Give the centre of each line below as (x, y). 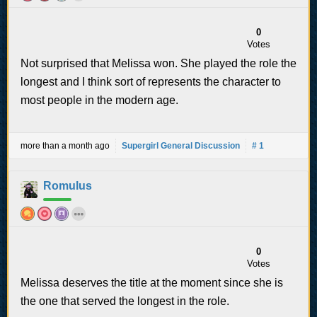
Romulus (68, 185)
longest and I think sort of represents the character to (151, 81)
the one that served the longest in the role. (125, 301)
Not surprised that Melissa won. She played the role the (158, 63)
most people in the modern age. (99, 100)
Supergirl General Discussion (181, 145)
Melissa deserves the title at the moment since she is (152, 282)
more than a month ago (65, 145)
